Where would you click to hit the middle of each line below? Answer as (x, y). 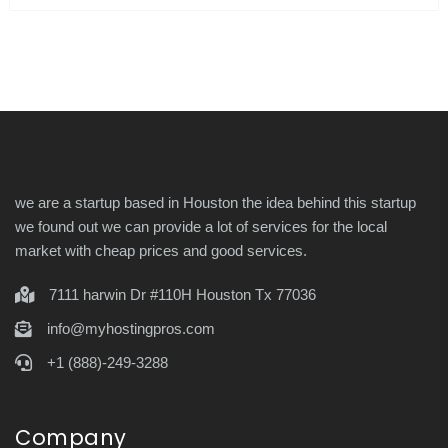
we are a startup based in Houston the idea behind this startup (215, 202)
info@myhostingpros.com (131, 328)
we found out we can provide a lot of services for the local (201, 226)
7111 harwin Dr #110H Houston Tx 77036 (182, 294)
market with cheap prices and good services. (161, 250)
